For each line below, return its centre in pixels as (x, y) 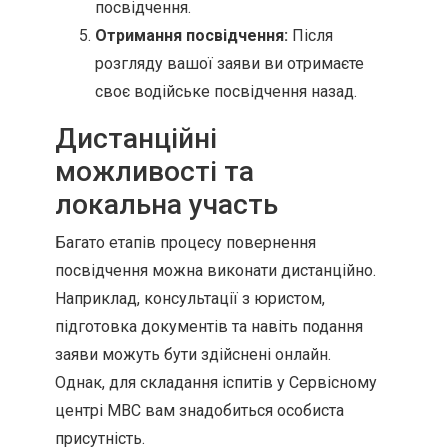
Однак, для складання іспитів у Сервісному (216, 382)
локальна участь (166, 204)
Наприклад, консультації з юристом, (190, 298)
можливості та (154, 171)
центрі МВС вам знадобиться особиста (199, 410)
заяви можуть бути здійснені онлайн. (193, 354)
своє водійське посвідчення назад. (226, 91)
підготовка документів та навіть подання (209, 326)
